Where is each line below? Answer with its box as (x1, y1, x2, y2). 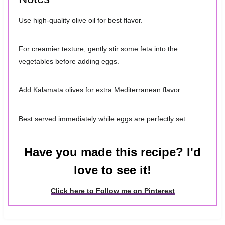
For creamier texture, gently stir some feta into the (18, 44, 178, 53)
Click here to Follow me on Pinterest (50, 187, 175, 195)
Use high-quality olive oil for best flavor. (18, 16, 143, 24)
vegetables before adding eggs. (18, 57, 119, 65)
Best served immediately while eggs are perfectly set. (18, 114, 187, 123)
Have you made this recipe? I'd (24, 145, 201, 159)
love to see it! (74, 163, 151, 177)
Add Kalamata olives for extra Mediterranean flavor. (18, 85, 182, 94)
